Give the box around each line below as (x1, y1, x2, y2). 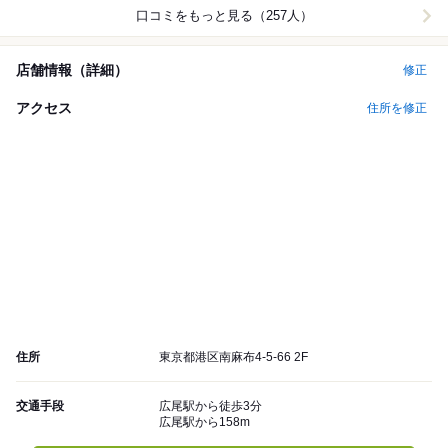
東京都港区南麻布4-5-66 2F (159, 350, 308, 365)
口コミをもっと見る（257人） (135, 8, 313, 24)
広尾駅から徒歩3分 (159, 399, 262, 414)
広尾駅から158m (159, 415, 250, 430)
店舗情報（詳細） (16, 61, 128, 78)
